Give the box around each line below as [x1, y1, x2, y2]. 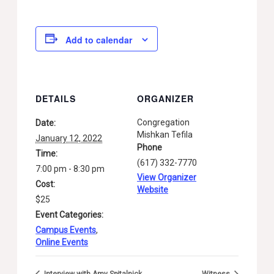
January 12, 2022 [35, 133, 103, 143]
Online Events [35, 237, 89, 247]
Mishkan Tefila [137, 129, 193, 139]
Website [137, 184, 168, 194]
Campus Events [35, 224, 97, 235]
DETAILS [35, 92, 76, 105]
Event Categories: [35, 209, 104, 220]
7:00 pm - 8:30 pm [35, 163, 105, 174]
